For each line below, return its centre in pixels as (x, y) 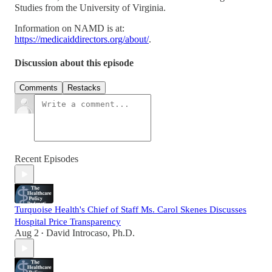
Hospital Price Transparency (68, 222)
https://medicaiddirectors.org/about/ (82, 39)
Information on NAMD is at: (70, 28)
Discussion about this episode (74, 63)
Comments (39, 88)
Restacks (84, 88)
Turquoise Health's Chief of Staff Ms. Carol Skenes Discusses (131, 210)
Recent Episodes (46, 159)
